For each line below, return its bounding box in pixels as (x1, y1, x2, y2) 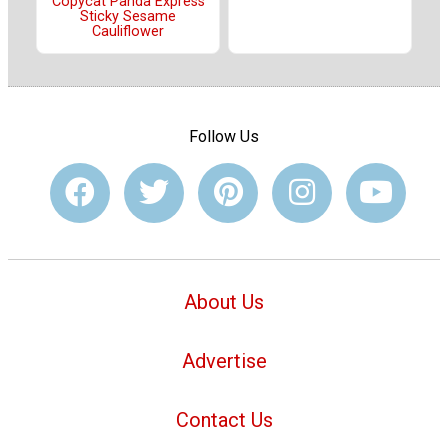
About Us (184, 290, 264, 315)
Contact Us (175, 407, 273, 432)
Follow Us (189, 127, 259, 147)
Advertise (181, 348, 267, 373)
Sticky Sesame (80, 7, 176, 25)
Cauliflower (92, 22, 164, 40)
